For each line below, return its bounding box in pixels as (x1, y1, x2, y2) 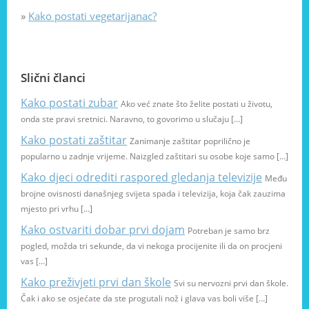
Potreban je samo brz (188, 224, 270, 237)
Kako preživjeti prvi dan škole (21, 274, 171, 290)
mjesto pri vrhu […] (21, 202, 92, 215)
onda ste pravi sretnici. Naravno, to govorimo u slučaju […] (21, 112, 243, 125)
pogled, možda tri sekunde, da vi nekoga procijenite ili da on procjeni (21, 239, 282, 252)
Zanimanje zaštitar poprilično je (130, 134, 250, 147)
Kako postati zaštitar (21, 132, 127, 148)
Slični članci (21, 70, 86, 86)
